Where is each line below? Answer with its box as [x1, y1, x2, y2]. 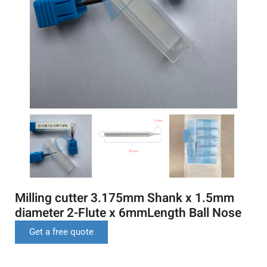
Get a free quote [29, 226, 94, 237]
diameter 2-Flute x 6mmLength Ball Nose [15, 203, 241, 222]
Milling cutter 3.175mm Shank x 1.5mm [15, 188, 234, 207]
